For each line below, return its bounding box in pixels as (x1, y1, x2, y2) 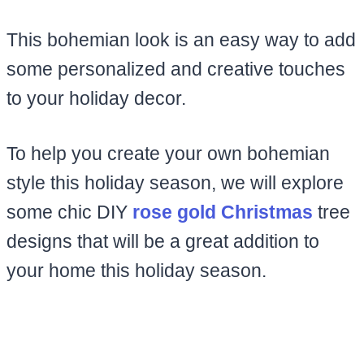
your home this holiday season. (6, 259, 266, 281)
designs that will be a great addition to (6, 230, 319, 252)
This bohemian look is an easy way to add (6, 28, 356, 50)
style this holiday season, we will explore (6, 171, 344, 193)
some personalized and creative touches (6, 58, 345, 80)
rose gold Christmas (132, 201, 313, 223)
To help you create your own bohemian (6, 142, 330, 164)
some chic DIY (6, 201, 132, 223)
